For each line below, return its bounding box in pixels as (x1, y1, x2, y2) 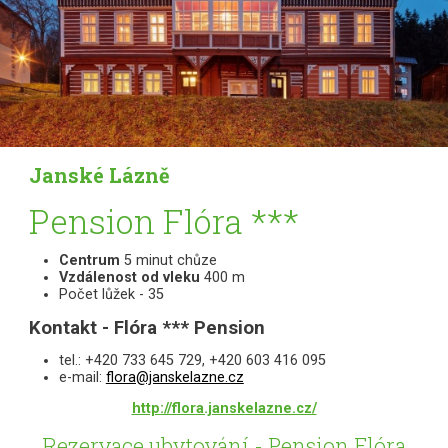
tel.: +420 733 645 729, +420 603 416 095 (58, 351, 326, 369)
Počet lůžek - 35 (58, 286, 164, 304)
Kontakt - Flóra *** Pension (28, 316, 265, 339)
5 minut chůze (123, 252, 217, 270)
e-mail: (58, 368, 106, 386)
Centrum (58, 252, 124, 270)
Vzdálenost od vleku (58, 269, 204, 287)
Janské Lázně (28, 162, 170, 189)
